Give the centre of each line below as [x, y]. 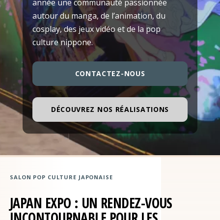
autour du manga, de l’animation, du [99, 16]
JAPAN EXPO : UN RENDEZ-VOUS [91, 203]
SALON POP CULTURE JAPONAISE [61, 177]
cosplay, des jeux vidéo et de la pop [96, 29]
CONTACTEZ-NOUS [110, 74]
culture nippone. [63, 42]
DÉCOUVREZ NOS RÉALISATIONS [110, 110]
